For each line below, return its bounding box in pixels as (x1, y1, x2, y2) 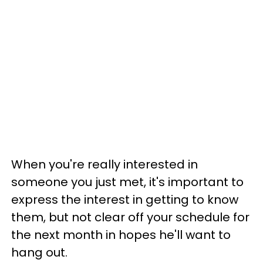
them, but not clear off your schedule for (11, 208, 249, 225)
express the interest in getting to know (11, 191, 238, 208)
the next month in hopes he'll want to (11, 226, 231, 243)
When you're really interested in (11, 156, 198, 173)
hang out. (11, 244, 68, 261)
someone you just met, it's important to (11, 173, 244, 190)
